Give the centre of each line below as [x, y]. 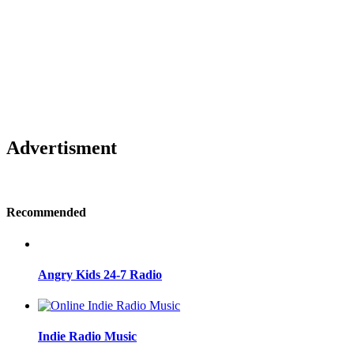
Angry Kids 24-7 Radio [100, 274]
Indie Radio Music [87, 337]
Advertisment [62, 148]
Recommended [46, 213]
